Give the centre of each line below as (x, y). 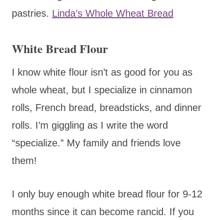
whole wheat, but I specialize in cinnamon (102, 90)
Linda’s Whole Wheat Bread (113, 13)
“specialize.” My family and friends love (96, 143)
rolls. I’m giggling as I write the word (90, 125)
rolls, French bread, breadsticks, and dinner (107, 107)
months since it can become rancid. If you (103, 211)
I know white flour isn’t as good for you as (102, 72)
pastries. (32, 13)
